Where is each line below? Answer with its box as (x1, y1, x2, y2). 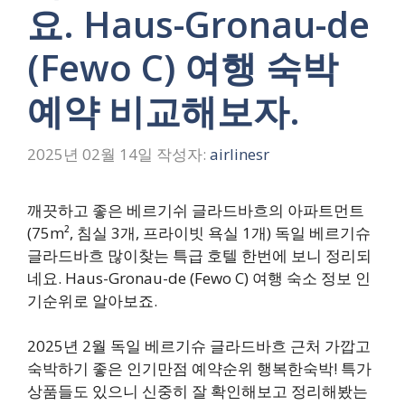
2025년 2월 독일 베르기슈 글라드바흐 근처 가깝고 (27, 335, 371, 356)
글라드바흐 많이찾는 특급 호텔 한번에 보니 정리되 (27, 244, 372, 266)
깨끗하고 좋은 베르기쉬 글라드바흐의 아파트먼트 (27, 199, 364, 221)
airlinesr (210, 143, 269, 165)
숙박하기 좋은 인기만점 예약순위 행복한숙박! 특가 (27, 358, 372, 379)
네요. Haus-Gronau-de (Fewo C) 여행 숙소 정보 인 (27, 267, 371, 288)
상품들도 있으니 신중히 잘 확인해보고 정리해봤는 (27, 381, 368, 401)
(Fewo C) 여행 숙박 (27, 42, 338, 92)
